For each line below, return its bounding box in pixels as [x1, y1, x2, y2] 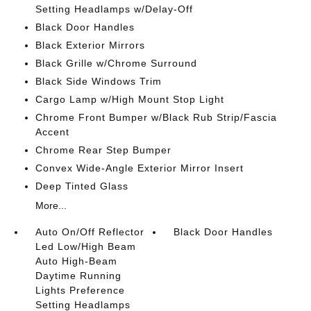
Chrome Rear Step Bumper [35, 144, 171, 155]
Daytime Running [35, 270, 121, 281]
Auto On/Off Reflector [35, 226, 144, 237]
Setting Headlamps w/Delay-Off [35, 3, 193, 15]
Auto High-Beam [35, 255, 117, 267]
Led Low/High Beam [35, 241, 136, 252]
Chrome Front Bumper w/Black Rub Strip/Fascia [35, 112, 277, 123]
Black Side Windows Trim [35, 76, 162, 87]
